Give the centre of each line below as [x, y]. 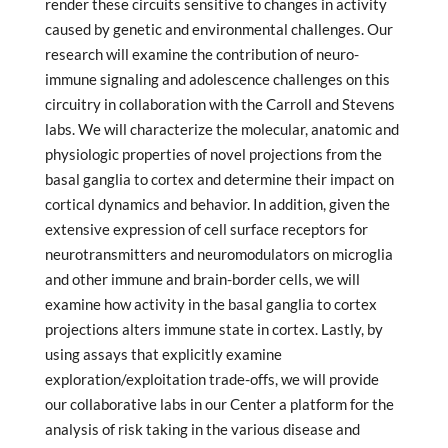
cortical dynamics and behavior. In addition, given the [217, 204]
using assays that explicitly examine [163, 354]
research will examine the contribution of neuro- [201, 54]
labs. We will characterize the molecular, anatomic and [221, 129]
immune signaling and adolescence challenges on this [217, 79]
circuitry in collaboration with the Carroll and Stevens [219, 104]
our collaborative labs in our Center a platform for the [219, 404]
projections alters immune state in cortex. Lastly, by [213, 329]
